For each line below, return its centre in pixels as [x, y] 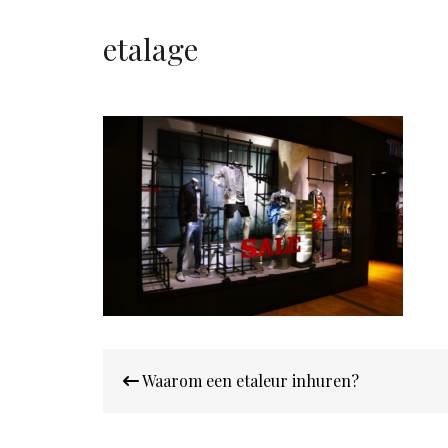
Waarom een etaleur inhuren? [249, 380]
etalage [151, 48]
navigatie [152, 386]
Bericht [142, 360]
